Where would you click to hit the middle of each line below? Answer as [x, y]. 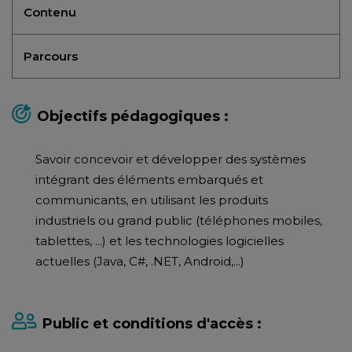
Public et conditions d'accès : [152, 324]
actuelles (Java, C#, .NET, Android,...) [140, 261]
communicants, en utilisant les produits [152, 200]
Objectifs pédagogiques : [133, 116]
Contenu [50, 12]
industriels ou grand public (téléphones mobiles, [179, 220]
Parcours [51, 56]
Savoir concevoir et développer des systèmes [170, 159]
